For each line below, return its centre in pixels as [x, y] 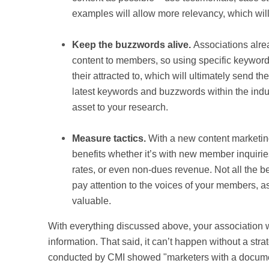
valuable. [92, 201]
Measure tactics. [110, 138]
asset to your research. [120, 107]
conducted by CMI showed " [107, 257]
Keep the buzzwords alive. [133, 45]
